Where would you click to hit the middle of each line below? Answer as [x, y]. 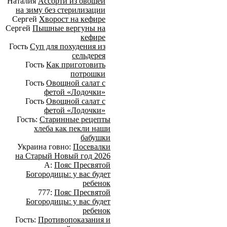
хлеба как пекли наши [72, 129]
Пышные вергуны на [69, 28]
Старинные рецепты [75, 120]
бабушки [96, 138]
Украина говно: [45, 147]
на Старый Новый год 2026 [63, 156]
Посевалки [92, 147]
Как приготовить [76, 65]
